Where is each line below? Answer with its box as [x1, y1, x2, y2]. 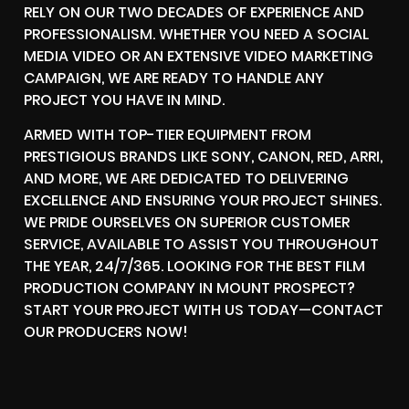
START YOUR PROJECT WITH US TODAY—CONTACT [24, 299, 383, 321]
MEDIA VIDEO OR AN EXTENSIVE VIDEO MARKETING [24, 46, 373, 68]
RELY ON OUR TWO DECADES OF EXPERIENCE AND [24, 2, 364, 24]
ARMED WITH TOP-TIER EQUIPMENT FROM [24, 124, 311, 146]
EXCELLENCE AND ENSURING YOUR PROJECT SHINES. [24, 190, 382, 212]
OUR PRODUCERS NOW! [24, 321, 188, 343]
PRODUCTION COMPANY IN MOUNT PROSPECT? [24, 278, 355, 299]
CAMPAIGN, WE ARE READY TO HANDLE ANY [24, 68, 324, 89]
